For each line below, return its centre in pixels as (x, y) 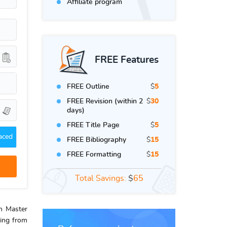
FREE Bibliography (97, 140)
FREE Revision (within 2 (105, 101)
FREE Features (127, 60)
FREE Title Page (93, 125)
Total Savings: (101, 178)
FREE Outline (88, 87)
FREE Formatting (94, 155)
